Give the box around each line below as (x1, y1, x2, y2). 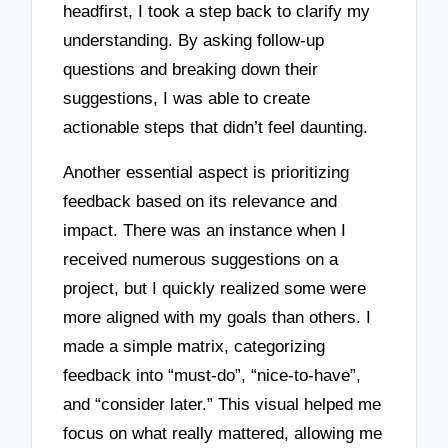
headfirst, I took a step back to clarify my (63, 2, 371, 22)
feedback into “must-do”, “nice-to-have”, (63, 365, 362, 385)
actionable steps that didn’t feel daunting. (63, 118, 369, 138)
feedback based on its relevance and (63, 191, 338, 211)
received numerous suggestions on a (63, 249, 339, 269)
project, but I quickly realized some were (63, 278, 367, 298)
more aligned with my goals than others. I (63, 307, 372, 327)
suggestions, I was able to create (63, 89, 311, 109)
